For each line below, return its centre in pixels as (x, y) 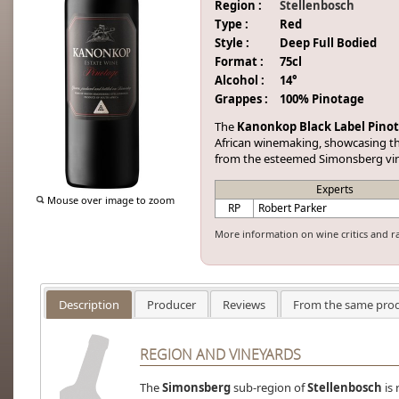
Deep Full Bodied (328, 43)
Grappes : (241, 99)
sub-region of (269, 388)
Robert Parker (293, 208)
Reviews (244, 304)
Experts (334, 189)
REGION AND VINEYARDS (220, 355)
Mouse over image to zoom (110, 200)
